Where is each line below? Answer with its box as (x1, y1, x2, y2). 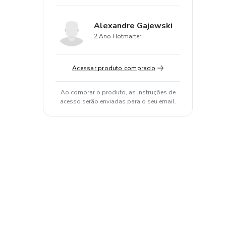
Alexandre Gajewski (94, 20, 173, 31)
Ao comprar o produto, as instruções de (60, 88, 176, 96)
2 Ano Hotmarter (94, 32, 141, 40)
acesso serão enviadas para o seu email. (60, 97, 176, 105)
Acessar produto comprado (72, 64, 155, 72)
